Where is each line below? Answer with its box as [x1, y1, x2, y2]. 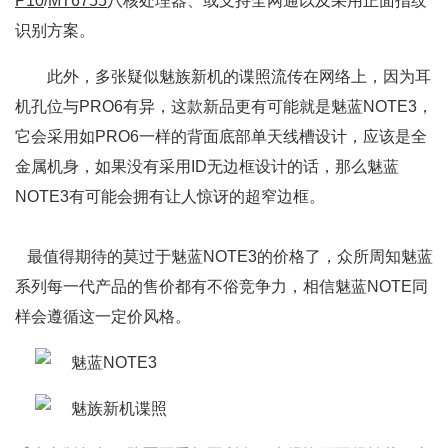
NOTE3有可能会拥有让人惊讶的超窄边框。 [15, 188, 325, 205]
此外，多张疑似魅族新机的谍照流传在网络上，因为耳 [35, 68, 431, 85]
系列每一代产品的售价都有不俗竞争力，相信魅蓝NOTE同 [15, 278, 428, 295]
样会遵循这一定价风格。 [15, 308, 191, 325]
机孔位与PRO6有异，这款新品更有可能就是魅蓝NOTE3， [15, 98, 433, 115]
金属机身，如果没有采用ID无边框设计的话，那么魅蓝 [15, 158, 399, 175]
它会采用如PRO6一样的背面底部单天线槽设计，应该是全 [15, 128, 427, 145]
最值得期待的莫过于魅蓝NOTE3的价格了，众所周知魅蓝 [15, 248, 433, 265]
